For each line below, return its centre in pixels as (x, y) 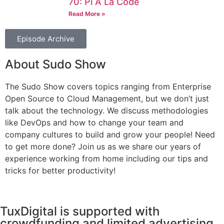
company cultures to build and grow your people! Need (110, 135)
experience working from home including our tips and (106, 159)
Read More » (87, 14)
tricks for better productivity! (60, 171)
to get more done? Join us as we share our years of (103, 147)
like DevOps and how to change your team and (94, 123)
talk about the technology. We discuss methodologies (106, 111)
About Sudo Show (55, 64)
